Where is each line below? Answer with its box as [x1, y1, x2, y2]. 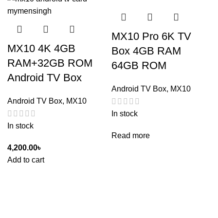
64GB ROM [111, 59, 166, 72]
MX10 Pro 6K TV [111, 30, 191, 42]
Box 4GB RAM [111, 45, 181, 57]
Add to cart [7, 156, 44, 164]
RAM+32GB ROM [7, 57, 92, 69]
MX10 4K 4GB [7, 42, 75, 54]
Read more [111, 131, 150, 140]
